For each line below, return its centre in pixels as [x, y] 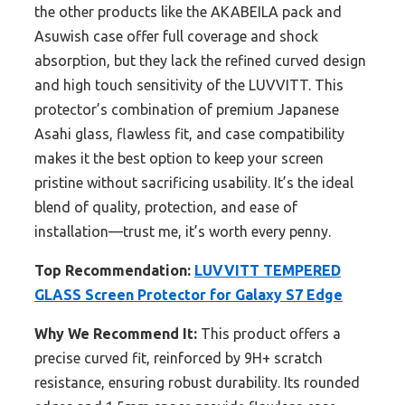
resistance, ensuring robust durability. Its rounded [197, 383]
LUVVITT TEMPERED [268, 271]
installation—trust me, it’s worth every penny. [183, 232]
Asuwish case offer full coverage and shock [176, 37]
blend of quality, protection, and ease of [166, 207]
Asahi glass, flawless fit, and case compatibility [189, 134]
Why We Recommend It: [116, 334]
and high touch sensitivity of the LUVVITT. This [189, 85]
